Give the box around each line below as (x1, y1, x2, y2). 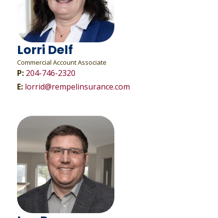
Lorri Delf (17, 41, 73, 58)
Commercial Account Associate (17, 58, 107, 67)
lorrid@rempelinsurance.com (24, 81, 130, 92)
